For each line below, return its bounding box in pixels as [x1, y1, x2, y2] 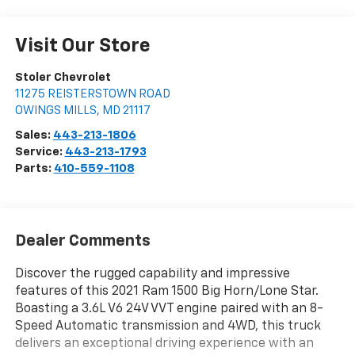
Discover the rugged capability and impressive [14, 267, 290, 281]
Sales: [14, 129, 53, 142]
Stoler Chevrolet [14, 71, 111, 84]
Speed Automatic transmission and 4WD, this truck [14, 319, 321, 333]
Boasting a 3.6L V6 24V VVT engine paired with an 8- [14, 302, 323, 315]
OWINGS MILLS [14, 105, 97, 117]
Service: [14, 146, 65, 158]
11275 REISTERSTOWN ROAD [14, 88, 170, 101]
